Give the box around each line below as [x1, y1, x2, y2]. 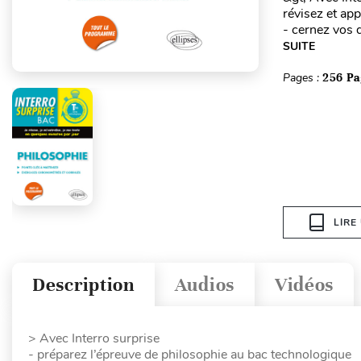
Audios [174, 272, 234, 297]
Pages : [282, 70, 322, 85]
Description [32, 272, 135, 297]
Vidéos [274, 272, 334, 297]
